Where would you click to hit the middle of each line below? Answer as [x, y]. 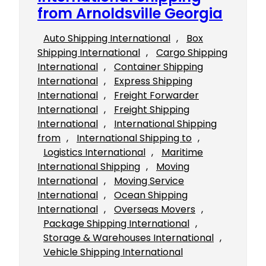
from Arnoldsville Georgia [130, 14]
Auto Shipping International [107, 39]
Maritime [182, 153]
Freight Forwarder [156, 96]
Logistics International [94, 153]
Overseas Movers [155, 210]
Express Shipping [153, 81]
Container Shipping [159, 67]
